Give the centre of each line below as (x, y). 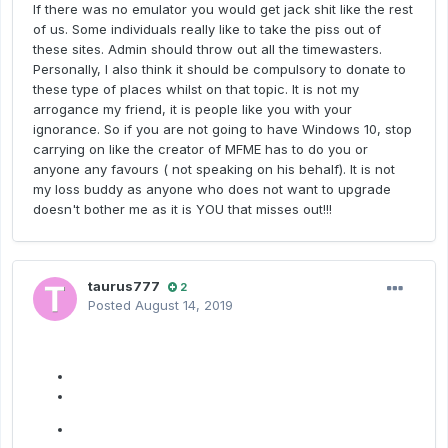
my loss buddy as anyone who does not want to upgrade (212, 189)
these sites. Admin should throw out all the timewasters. (207, 49)
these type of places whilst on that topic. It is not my (196, 89)
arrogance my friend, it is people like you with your (192, 109)
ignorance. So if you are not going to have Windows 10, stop (222, 129)
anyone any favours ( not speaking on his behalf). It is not (214, 169)
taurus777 (124, 286)
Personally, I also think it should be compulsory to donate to (219, 69)
